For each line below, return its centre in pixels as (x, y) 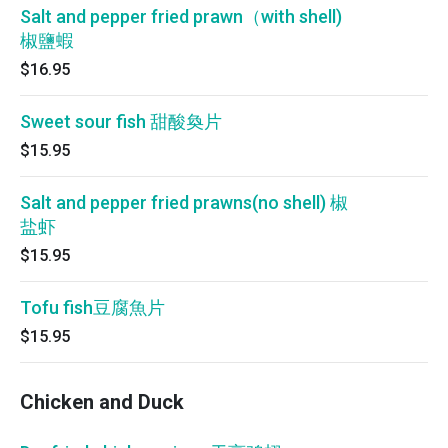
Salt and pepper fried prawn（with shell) (181, 16)
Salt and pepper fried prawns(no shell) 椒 (184, 202)
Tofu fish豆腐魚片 (92, 307)
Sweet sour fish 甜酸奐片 (121, 121)
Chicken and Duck (102, 402)
